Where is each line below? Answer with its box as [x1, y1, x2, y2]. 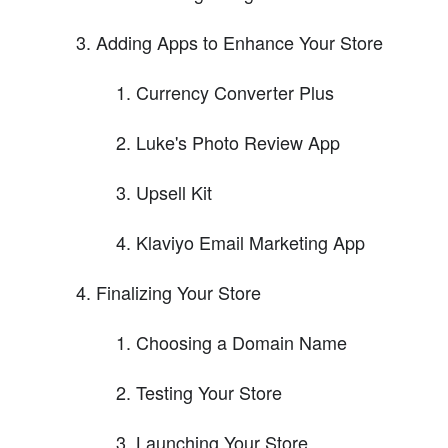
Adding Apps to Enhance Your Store [96, 28, 383, 55]
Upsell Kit [136, 178, 212, 205]
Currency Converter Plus [136, 78, 334, 105]
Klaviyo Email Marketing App [136, 228, 365, 255]
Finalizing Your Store [96, 278, 261, 305]
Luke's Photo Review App [136, 128, 340, 155]
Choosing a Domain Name [136, 328, 347, 355]
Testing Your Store [136, 378, 282, 405]
